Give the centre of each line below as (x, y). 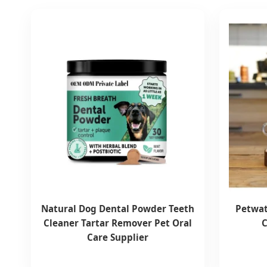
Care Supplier (118, 237)
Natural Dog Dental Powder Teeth (118, 208)
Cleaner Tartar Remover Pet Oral (118, 223)
